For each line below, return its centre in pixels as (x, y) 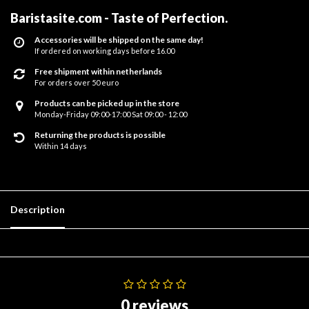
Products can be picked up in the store (107, 103)
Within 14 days (61, 146)
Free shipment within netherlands (98, 71)
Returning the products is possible (100, 135)
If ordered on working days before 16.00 (104, 51)
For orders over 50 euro (77, 82)
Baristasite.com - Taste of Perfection (118, 18)
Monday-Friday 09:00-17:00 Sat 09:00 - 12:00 (111, 114)
